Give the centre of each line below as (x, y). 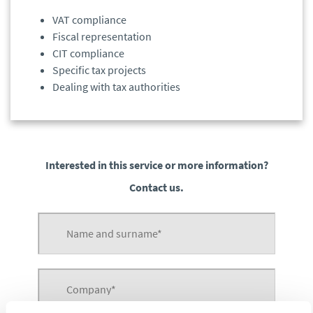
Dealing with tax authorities (116, 87)
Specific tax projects (99, 70)
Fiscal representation (102, 36)
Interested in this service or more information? (156, 165)
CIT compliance (88, 53)
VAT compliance (89, 20)
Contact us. (156, 187)
